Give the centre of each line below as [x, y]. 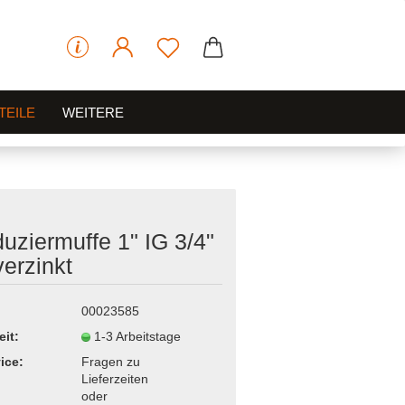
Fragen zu [110, 361]
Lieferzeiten [114, 378]
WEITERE [93, 113]
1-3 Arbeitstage [139, 336]
